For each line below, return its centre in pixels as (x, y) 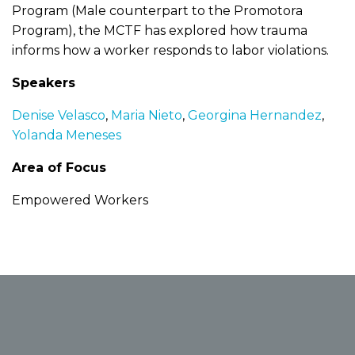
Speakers (44, 83)
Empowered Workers (80, 200)
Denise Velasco (59, 115)
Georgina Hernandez (255, 115)
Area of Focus (59, 168)
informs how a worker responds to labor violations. (170, 50)
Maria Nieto (147, 115)
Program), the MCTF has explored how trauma (160, 31)
